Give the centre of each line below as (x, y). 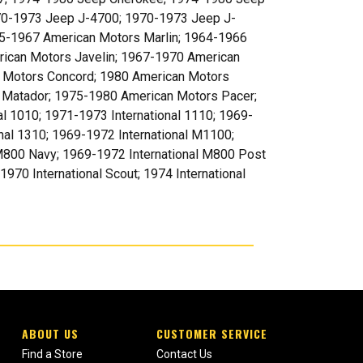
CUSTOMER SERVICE (211, 334)
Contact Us (184, 354)
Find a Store (52, 354)
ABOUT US (50, 334)
